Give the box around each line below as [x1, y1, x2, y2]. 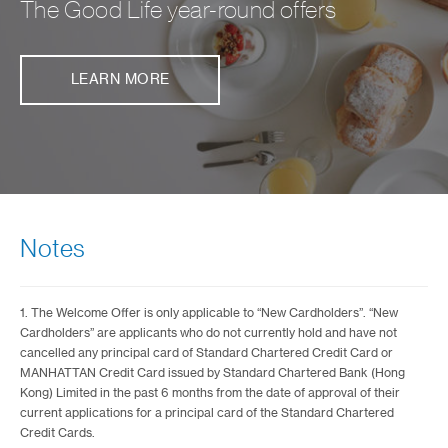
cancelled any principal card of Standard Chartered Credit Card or [20, 347, 393, 359]
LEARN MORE [70, 73, 170, 87]
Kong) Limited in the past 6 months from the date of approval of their [20, 387, 400, 399]
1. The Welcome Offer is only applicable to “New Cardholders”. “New [20, 307, 398, 319]
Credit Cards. [20, 427, 95, 439]
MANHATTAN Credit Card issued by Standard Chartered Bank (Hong [20, 367, 405, 379]
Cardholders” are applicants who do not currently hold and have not [20, 327, 397, 339]
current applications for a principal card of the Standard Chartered [20, 407, 394, 419]
